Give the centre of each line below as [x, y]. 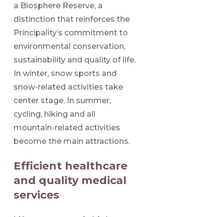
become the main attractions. [72, 141]
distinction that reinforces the [72, 19]
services [36, 195]
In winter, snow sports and [65, 74]
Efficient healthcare [70, 166]
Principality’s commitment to [71, 33]
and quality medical [70, 181]
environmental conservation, [70, 46]
